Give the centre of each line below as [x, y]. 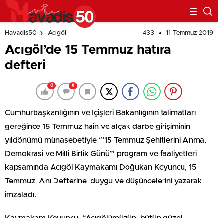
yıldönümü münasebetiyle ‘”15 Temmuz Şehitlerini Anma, [106, 140]
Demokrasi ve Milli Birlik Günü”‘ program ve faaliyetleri [101, 154]
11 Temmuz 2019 [190, 33]
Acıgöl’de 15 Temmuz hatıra [88, 50]
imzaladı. [20, 195]
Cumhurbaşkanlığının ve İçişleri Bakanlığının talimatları [100, 113]
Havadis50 [21, 33]
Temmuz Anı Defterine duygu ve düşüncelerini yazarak [103, 181]
